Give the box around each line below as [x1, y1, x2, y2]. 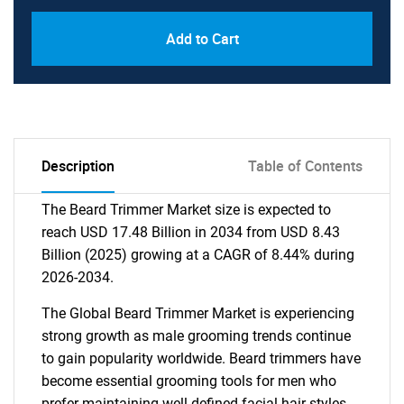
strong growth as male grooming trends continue [41, 327, 351, 344]
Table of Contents [248, 156, 363, 176]
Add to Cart [165, 29, 239, 49]
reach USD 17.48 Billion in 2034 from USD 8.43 [41, 224, 340, 241]
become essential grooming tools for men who [41, 372, 336, 390]
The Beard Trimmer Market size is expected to [41, 201, 331, 218]
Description [41, 156, 115, 176]
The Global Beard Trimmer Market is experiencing [41, 305, 354, 322]
